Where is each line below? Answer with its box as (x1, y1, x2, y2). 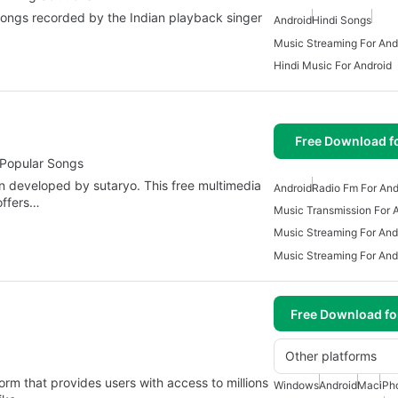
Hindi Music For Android (274, 58, 392, 72)
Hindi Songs (312, 12, 371, 27)
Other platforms (285, 348, 377, 364)
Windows (274, 378, 319, 393)
